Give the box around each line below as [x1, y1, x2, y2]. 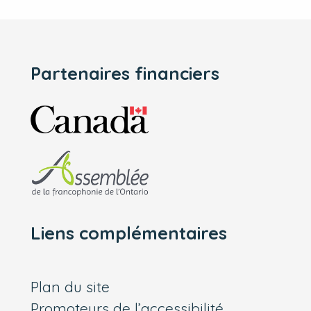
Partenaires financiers [31, 62, 220, 85]
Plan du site [31, 277, 110, 296]
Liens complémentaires [31, 222, 228, 244]
